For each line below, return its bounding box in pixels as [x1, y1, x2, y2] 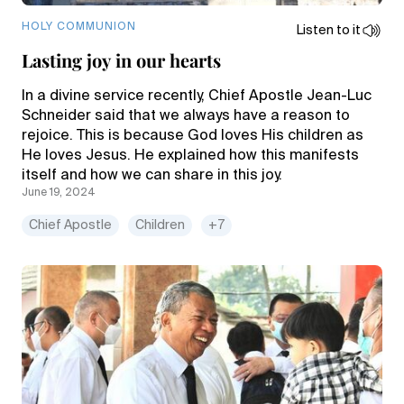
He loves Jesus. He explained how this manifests [22, 149, 359, 163]
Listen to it [297, 24, 361, 37]
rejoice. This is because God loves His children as [22, 129, 363, 143]
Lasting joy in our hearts [22, 48, 221, 72]
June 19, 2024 [22, 188, 96, 198]
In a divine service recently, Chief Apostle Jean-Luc [22, 89, 372, 104]
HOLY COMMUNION [22, 22, 136, 32]
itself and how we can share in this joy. [22, 169, 282, 183]
